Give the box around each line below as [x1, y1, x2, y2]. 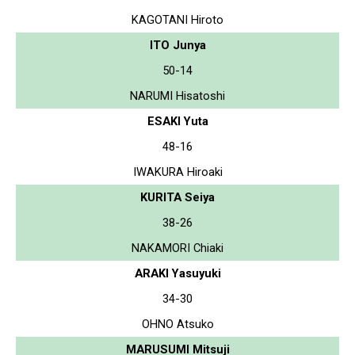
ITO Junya [149, 37, 206, 52]
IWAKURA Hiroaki [132, 164, 223, 179]
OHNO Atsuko [141, 316, 214, 331]
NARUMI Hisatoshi [130, 88, 225, 103]
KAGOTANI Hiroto [132, 12, 223, 27]
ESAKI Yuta [147, 113, 208, 128]
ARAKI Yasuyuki [134, 265, 221, 281]
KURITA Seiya [140, 189, 215, 204]
